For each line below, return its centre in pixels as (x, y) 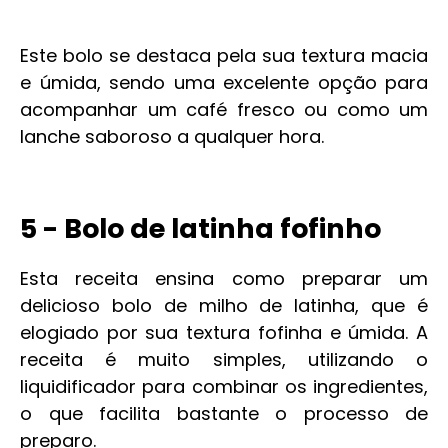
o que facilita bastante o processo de (224, 413)
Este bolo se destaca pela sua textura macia (224, 55)
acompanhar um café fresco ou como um (224, 109)
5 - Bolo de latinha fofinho (200, 228)
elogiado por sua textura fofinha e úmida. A (224, 332)
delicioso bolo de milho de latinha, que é (224, 305)
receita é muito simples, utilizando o (224, 359)
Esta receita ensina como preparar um (224, 278)
